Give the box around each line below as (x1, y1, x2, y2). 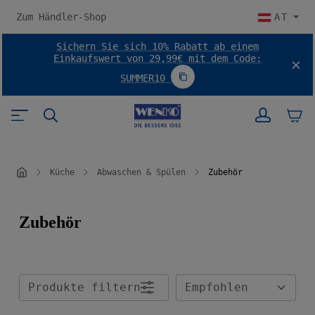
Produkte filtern (28, 281, 141, 294)
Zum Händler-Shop (16, 11, 106, 22)
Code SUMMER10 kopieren (177, 75, 305, 86)
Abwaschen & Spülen (97, 167, 186, 177)
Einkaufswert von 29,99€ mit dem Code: (53, 53, 262, 64)
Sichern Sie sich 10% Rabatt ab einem (56, 41, 259, 52)
